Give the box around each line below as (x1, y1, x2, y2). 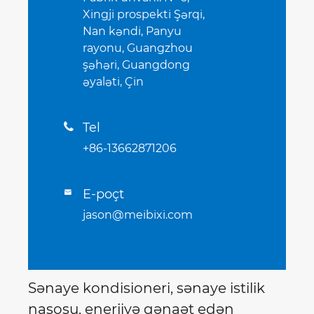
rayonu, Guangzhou (83, 41, 193, 55)
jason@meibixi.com (83, 208, 193, 222)
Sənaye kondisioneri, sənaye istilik (28, 280, 265, 297)
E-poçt (83, 186, 124, 203)
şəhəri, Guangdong (83, 58, 190, 72)
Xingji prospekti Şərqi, (83, 8, 205, 22)
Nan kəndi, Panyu (83, 25, 182, 39)
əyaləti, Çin (83, 75, 144, 89)
